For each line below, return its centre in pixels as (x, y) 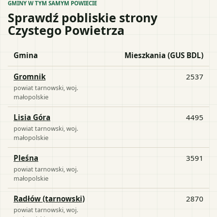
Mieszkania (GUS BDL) (164, 55)
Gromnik (30, 76)
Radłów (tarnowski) (49, 198)
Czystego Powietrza (66, 30)
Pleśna (26, 158)
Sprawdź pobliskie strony (83, 17)
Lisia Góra (32, 117)
